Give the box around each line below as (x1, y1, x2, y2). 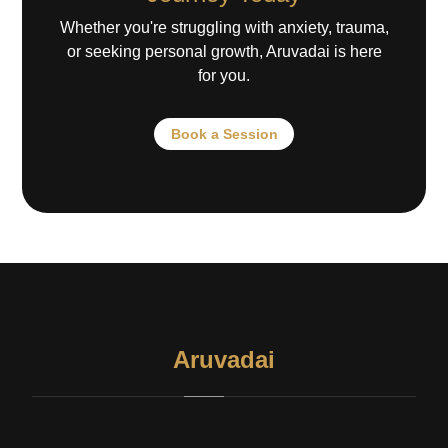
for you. (198, 67, 250, 85)
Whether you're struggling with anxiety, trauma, (59, 19, 389, 37)
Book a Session (170, 125, 278, 142)
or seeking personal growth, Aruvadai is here (66, 43, 382, 61)
